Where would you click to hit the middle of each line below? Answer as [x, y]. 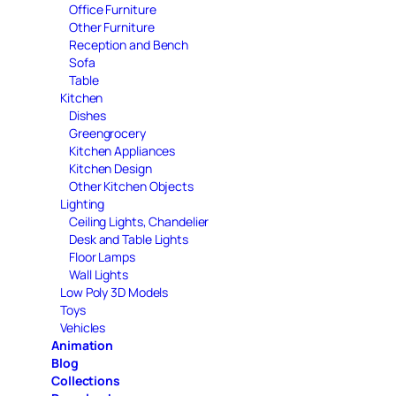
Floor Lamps [102, 256]
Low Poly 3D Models [114, 292]
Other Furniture [112, 27]
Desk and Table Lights [129, 239]
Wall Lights [99, 274]
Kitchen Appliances [122, 150]
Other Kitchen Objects [131, 186]
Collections [86, 380]
